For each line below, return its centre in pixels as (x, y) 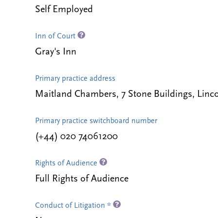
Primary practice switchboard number (96, 121)
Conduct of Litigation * (74, 206)
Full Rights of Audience (82, 179)
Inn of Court (56, 36)
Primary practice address (75, 79)
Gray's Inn (56, 52)
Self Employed (64, 10)
